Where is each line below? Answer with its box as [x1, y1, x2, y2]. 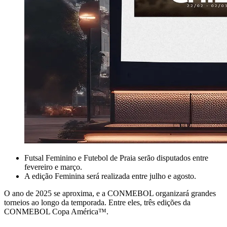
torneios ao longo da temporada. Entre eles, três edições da [4, 198, 191, 207]
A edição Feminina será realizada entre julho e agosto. [24, 172, 196, 181]
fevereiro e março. [24, 163, 82, 172]
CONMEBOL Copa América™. [4, 207, 108, 216]
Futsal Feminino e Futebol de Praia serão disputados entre [24, 154, 208, 163]
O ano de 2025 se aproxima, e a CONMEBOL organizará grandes [4, 189, 216, 198]
